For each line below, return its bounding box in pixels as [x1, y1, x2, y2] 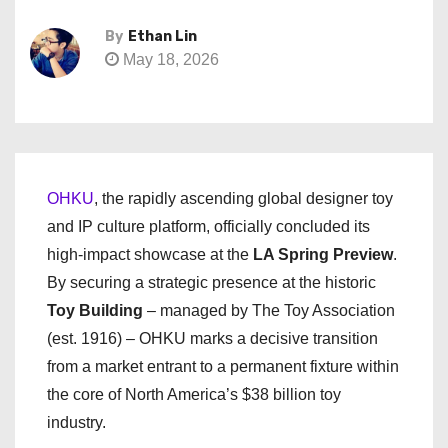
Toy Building [47, 302, 143, 319]
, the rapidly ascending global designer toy [94, 190, 393, 207]
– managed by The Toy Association [143, 302, 395, 319]
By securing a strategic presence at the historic [47, 274, 376, 291]
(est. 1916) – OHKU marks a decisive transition [47, 330, 378, 347]
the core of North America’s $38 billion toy [47, 386, 341, 403]
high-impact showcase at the [47, 246, 249, 263]
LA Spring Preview [249, 246, 393, 263]
